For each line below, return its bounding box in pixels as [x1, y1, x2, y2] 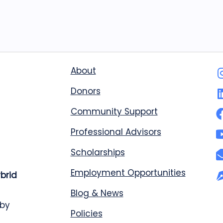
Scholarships [70, 146, 125, 158]
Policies [70, 208, 103, 220]
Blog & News [70, 187, 123, 199]
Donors [70, 85, 101, 97]
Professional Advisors [70, 126, 161, 138]
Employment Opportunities [70, 167, 186, 179]
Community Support [70, 106, 158, 117]
